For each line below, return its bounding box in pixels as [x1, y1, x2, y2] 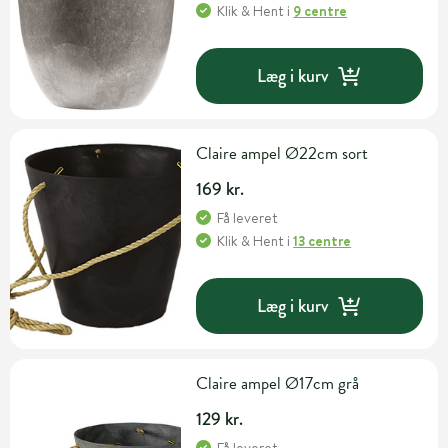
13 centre [293, 231, 352, 252]
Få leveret [217, 208, 279, 229]
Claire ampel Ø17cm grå [196, 371, 360, 397]
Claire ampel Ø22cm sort [196, 141, 369, 167]
